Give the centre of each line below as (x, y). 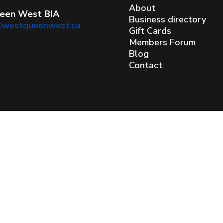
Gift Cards (150, 31)
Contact (146, 65)
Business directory (168, 19)
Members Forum (163, 42)
